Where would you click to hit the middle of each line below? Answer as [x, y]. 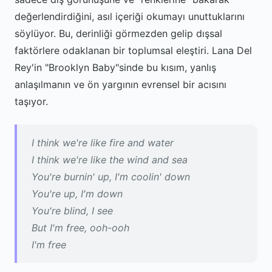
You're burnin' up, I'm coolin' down [111, 177]
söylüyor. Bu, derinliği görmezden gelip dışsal [118, 33]
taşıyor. [31, 101]
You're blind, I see [72, 211]
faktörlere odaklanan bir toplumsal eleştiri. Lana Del [133, 50]
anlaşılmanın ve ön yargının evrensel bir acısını [121, 84]
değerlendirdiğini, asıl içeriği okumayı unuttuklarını [130, 16]
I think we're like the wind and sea [110, 160]
